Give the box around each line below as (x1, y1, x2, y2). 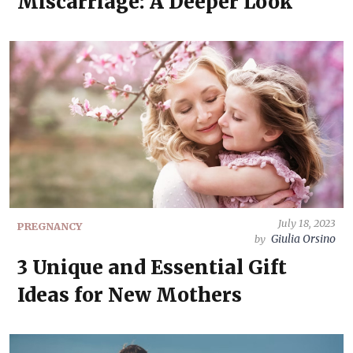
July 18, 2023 (278, 217, 336, 229)
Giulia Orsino (271, 232, 336, 246)
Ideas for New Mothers (17, 283, 242, 307)
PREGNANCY (17, 220, 82, 232)
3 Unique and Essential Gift (17, 255, 287, 280)
